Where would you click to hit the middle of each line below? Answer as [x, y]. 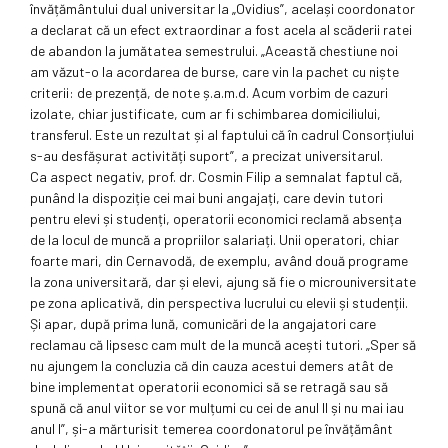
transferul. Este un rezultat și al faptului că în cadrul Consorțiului [222, 135]
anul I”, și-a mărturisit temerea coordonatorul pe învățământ [211, 429]
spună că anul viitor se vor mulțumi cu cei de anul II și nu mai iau [217, 408]
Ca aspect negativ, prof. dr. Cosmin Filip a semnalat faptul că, [216, 177]
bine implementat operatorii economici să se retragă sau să [209, 387]
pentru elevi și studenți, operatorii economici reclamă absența [216, 219]
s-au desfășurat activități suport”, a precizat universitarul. [206, 156]
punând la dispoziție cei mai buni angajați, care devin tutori [206, 198]
